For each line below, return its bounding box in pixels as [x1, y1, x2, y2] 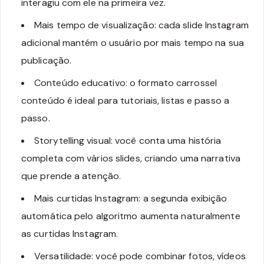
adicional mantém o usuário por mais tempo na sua [21, 36, 244, 49]
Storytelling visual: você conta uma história [34, 134, 222, 147]
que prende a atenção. [21, 169, 121, 182]
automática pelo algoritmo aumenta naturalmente [21, 209, 240, 222]
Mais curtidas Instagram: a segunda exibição [34, 192, 227, 204]
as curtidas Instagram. [21, 227, 118, 240]
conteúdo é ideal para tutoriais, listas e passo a [21, 94, 229, 107]
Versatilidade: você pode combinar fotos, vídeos [34, 249, 246, 262]
